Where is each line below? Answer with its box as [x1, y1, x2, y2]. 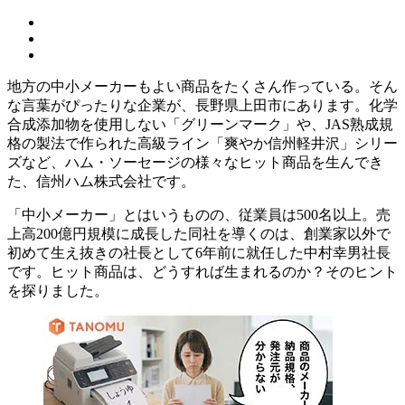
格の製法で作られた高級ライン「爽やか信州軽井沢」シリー [7, 135, 398, 151]
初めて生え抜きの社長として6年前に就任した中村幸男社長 [7, 244, 391, 260]
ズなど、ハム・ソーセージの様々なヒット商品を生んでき [7, 154, 383, 170]
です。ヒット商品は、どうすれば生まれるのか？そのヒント [7, 263, 398, 279]
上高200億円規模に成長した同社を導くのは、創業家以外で [7, 225, 391, 241]
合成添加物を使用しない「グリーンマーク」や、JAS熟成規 [7, 116, 393, 132]
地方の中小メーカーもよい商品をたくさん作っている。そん [7, 78, 398, 94]
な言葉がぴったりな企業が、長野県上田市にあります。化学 [7, 97, 398, 113]
